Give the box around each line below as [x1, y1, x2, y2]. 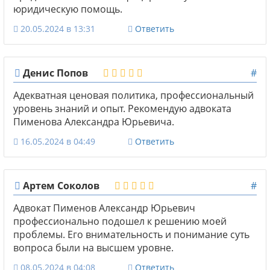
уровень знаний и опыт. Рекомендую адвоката [13, 101, 231, 115]
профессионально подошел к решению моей [13, 214, 227, 228]
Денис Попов [20, 66, 88, 80]
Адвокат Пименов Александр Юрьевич [13, 201, 195, 215]
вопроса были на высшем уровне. [13, 240, 174, 254]
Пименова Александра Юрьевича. [13, 115, 174, 128]
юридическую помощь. [13, 2, 122, 16]
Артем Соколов [20, 178, 99, 192]
